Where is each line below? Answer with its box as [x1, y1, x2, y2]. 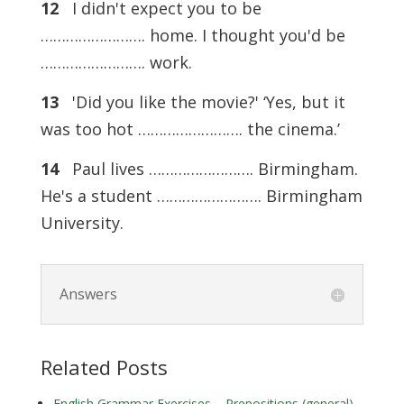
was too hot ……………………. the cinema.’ [40, 118, 340, 141]
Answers [59, 284, 117, 305]
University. [40, 212, 124, 234]
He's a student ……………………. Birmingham [40, 185, 363, 207]
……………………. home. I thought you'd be [40, 24, 345, 47]
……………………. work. [40, 51, 192, 74]
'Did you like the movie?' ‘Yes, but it [58, 91, 345, 114]
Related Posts [40, 353, 168, 381]
